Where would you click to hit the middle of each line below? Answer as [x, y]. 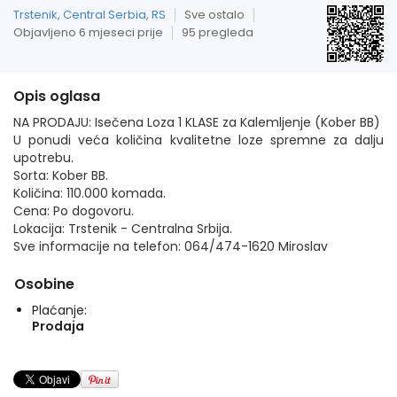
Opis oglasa [57, 96]
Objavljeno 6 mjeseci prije [88, 32]
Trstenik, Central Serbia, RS [90, 15]
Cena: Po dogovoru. [74, 211]
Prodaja [58, 326]
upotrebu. [43, 158]
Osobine [44, 284]
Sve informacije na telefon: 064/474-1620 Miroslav [171, 246]
